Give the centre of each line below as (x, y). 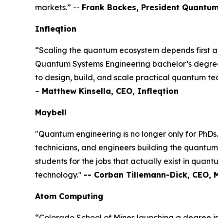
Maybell (52, 112)
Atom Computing (70, 196)
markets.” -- (58, 7)
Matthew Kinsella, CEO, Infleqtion (109, 91)
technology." (59, 174)
